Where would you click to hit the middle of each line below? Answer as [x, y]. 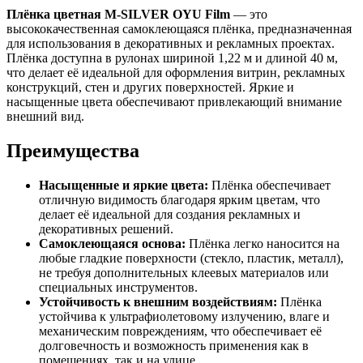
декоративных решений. [106, 229]
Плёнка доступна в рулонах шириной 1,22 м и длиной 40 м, [172, 58]
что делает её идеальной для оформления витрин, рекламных [176, 73]
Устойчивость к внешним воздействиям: [158, 302]
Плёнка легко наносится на [263, 244]
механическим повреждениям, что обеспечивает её [180, 331]
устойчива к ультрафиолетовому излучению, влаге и [184, 317]
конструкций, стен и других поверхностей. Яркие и [150, 88]
